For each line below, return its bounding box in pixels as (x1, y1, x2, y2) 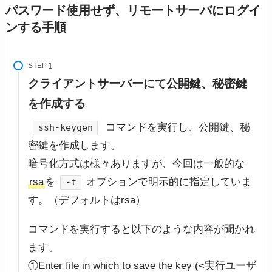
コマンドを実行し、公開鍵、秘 (103, 121, 251, 134)
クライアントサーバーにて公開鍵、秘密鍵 (28, 76, 248, 90)
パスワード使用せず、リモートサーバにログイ (5, 4, 260, 18)
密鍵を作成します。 (28, 140, 121, 152)
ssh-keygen (38, 122, 93, 134)
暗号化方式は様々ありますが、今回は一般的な (28, 158, 245, 170)
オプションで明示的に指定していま (86, 176, 252, 188)
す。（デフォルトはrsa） (28, 194, 146, 206)
